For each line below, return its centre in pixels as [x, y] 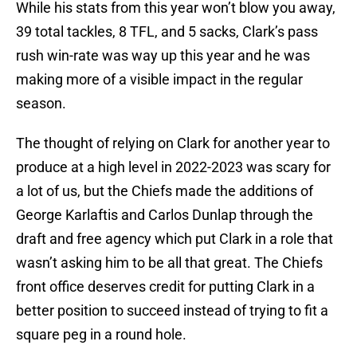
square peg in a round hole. [101, 335]
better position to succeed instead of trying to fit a [172, 311]
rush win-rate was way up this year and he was [163, 56]
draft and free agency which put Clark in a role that [175, 239]
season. [41, 104]
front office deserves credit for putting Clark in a [165, 287]
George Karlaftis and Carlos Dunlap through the [165, 215]
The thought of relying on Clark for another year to [173, 143]
